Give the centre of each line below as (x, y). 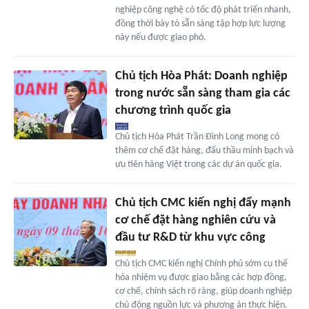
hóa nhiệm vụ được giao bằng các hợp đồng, (201, 277)
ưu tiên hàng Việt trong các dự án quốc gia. (198, 164)
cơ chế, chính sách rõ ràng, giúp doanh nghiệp (203, 291)
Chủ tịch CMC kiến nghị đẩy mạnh (203, 203)
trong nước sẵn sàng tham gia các (202, 93)
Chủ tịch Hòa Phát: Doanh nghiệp (201, 76)
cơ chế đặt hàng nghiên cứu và (195, 220)
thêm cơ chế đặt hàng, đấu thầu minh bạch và (204, 150)
